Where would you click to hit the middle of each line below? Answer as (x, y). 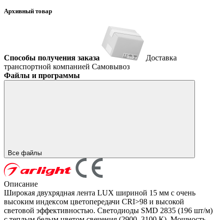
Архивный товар (28, 11)
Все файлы (26, 153)
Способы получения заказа (52, 58)
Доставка (161, 58)
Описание (21, 184)
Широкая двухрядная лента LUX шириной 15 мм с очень (100, 193)
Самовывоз (111, 67)
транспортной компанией (48, 67)
